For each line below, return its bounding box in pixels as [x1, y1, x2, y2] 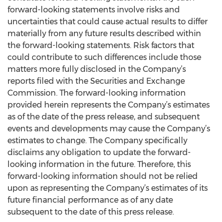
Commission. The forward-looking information [7, 88, 186, 98]
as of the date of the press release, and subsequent [7, 112, 200, 121]
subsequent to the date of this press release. [7, 207, 174, 217]
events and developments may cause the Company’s [7, 124, 210, 133]
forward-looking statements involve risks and [7, 5, 180, 14]
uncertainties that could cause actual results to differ [7, 17, 208, 26]
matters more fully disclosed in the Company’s [7, 64, 186, 74]
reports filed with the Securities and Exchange [7, 76, 185, 86]
